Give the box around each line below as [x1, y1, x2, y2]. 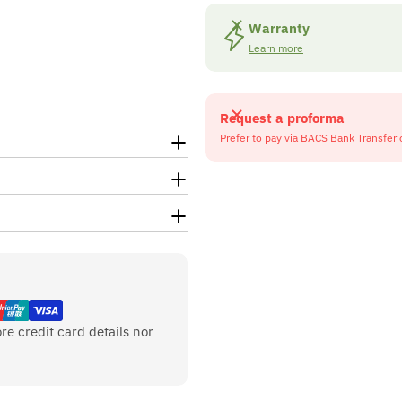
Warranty [249, 20, 310, 37]
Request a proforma [220, 109, 345, 127]
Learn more [249, 41, 303, 55]
